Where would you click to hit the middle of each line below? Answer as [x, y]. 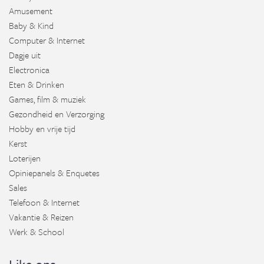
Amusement [31, 11]
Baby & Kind [31, 25]
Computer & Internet [47, 40]
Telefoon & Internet [44, 202]
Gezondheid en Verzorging [57, 114]
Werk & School [37, 232]
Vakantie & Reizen [41, 217]
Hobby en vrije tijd [42, 128]
